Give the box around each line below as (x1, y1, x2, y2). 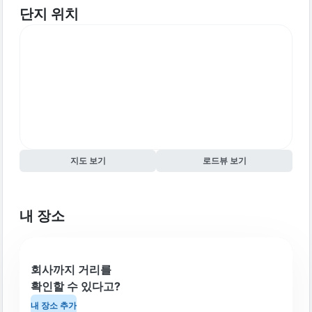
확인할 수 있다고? (31, 279, 120, 293)
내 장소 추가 (31, 300, 77, 311)
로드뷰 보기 (202, 155, 247, 166)
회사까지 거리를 (31, 263, 111, 276)
